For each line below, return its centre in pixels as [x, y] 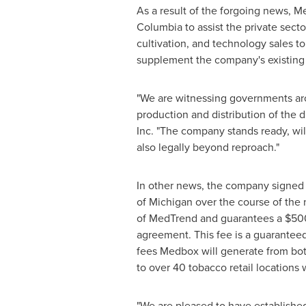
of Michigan [164, 202]
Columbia [159, 27]
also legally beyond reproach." [208, 147]
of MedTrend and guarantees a [210, 218]
